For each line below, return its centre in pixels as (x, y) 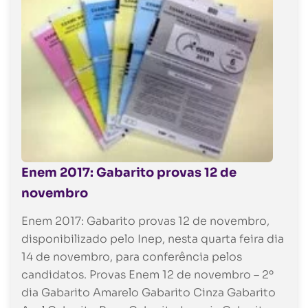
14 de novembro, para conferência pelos (132, 256)
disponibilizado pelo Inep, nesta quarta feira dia (153, 239)
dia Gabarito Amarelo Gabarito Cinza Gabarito (148, 292)
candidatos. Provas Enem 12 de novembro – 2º (147, 274)
